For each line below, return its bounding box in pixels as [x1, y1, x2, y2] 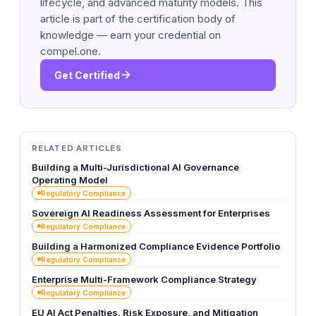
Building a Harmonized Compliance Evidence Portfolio [32, 241, 280, 253]
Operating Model [32, 174, 108, 186]
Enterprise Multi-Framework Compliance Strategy [32, 274, 257, 286]
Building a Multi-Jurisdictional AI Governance [32, 162, 239, 174]
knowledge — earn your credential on [40, 28, 221, 42]
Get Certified [54, 68, 120, 81]
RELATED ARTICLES [32, 142, 123, 152]
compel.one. [40, 44, 101, 58]
